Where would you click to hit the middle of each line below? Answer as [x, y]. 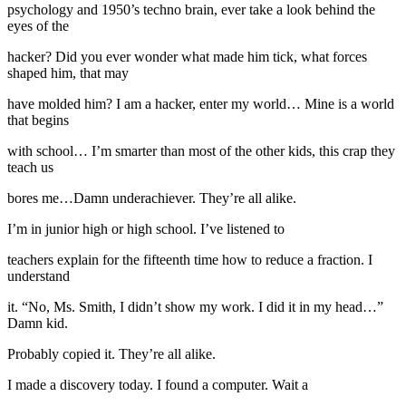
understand [39, 275]
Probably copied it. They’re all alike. [115, 353]
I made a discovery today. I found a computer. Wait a [158, 384]
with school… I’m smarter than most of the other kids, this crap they [201, 150]
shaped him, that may [68, 72]
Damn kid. [38, 323]
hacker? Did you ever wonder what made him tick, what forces [187, 56]
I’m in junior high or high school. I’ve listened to [146, 228]
